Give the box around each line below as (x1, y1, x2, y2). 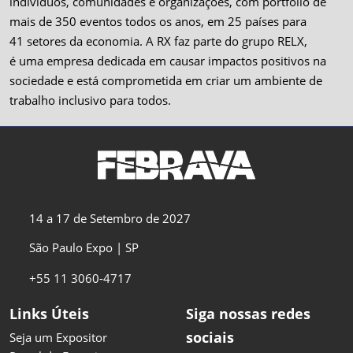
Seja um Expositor (9, 329, 107, 346)
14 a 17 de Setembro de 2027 (29, 210, 191, 227)
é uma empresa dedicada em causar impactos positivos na (9, 52, 326, 69)
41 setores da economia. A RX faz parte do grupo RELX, (9, 32, 307, 49)
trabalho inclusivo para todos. (9, 91, 171, 108)
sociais (186, 328, 234, 347)
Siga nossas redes (186, 304, 310, 324)
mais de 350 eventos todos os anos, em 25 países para (9, 13, 307, 29)
